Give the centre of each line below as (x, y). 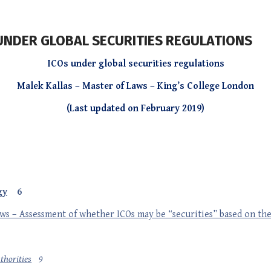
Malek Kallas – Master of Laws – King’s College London (135, 86)
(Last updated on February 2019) (135, 109)
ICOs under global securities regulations (135, 64)
